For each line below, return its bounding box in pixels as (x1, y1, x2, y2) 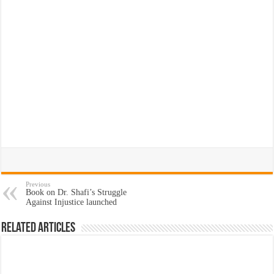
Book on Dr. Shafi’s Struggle (26, 187, 127, 197)
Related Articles (1, 221, 76, 235)
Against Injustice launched (26, 197, 117, 207)
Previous (26, 180, 51, 188)
